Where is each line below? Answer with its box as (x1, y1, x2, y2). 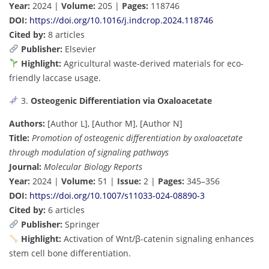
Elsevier (62, 43, 96, 55)
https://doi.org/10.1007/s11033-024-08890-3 (29, 189, 205, 201)
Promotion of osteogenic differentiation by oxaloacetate (32, 131, 243, 144)
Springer (62, 218, 100, 230)
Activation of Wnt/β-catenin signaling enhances (61, 232, 254, 244)
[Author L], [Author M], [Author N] (45, 117, 183, 129)
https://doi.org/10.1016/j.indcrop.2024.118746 (29, 14, 213, 26)
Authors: (9, 117, 45, 129)
